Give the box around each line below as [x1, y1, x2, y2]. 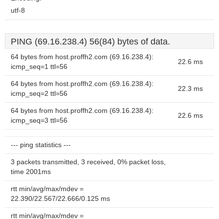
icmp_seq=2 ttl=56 [11, 90, 67, 97]
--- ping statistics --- [11, 141, 71, 149]
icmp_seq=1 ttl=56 [11, 63, 67, 70]
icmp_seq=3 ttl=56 [11, 117, 67, 124]
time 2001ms [11, 168, 51, 175]
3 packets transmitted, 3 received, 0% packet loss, [11, 158, 166, 166]
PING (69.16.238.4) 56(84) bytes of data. [11, 37, 170, 46]
